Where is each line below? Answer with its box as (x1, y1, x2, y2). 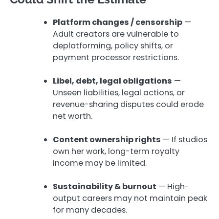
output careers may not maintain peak (53, 192, 207, 204)
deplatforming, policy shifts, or (53, 40, 173, 51)
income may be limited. (53, 157, 147, 169)
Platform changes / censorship (53, 16, 182, 28)
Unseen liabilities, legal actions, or (53, 87, 185, 98)
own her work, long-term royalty (53, 145, 179, 157)
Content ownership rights (53, 133, 161, 145)
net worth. (53, 110, 92, 122)
